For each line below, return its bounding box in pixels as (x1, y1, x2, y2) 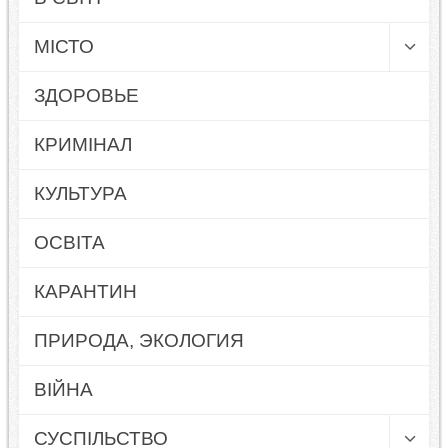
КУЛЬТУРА (33, 182, 127, 204)
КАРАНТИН (33, 280, 137, 302)
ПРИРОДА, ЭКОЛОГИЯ (33, 329, 244, 351)
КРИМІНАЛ (33, 133, 132, 155)
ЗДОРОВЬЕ (33, 84, 139, 106)
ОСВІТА (33, 231, 105, 253)
